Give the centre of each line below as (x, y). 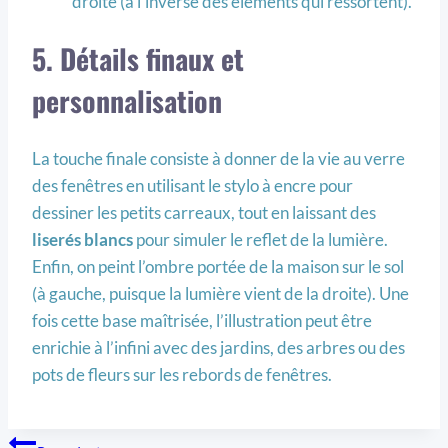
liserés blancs (82, 240)
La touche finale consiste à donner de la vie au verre (218, 159)
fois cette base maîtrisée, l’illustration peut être (202, 321)
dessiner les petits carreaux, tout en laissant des (204, 213)
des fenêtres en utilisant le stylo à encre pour (192, 186)
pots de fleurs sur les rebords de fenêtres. (182, 375)
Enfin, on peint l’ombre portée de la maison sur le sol (218, 267)
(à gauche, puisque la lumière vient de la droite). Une (220, 294)
